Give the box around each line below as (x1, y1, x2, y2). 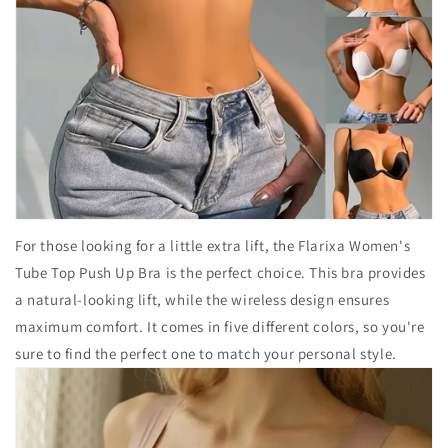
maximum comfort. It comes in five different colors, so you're (15, 317, 425, 336)
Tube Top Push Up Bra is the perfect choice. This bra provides (15, 263, 426, 282)
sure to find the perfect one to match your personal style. (15, 344, 397, 363)
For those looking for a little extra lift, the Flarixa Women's (15, 236, 411, 255)
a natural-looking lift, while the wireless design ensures (15, 290, 390, 309)
